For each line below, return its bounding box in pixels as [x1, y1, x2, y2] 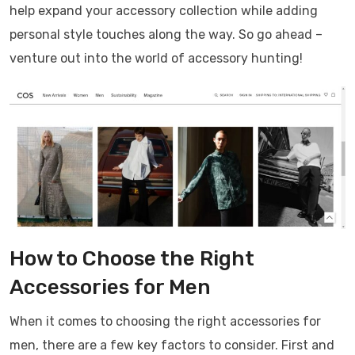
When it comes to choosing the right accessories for [10, 313, 321, 329]
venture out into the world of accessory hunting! [10, 50, 303, 66]
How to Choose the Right [10, 246, 254, 271]
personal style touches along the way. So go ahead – [10, 26, 323, 42]
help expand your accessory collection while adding [10, 2, 318, 18]
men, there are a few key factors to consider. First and [10, 337, 334, 353]
